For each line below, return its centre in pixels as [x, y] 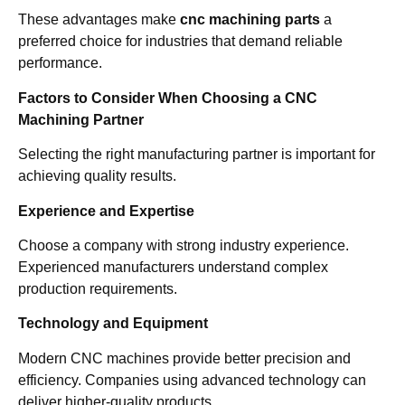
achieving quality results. [97, 176]
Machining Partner [81, 119]
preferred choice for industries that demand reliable [180, 42]
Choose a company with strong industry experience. [184, 245]
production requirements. [98, 289]
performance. [60, 63]
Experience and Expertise [106, 211]
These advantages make [99, 20]
